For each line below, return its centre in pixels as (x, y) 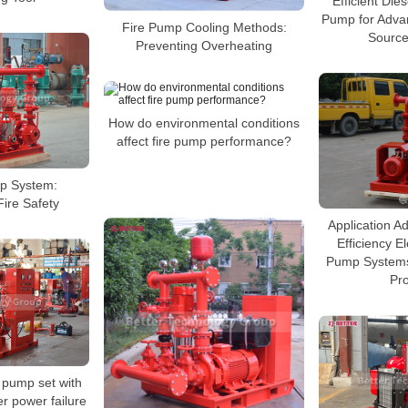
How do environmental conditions (204, 123)
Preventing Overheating (204, 46)
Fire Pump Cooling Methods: (204, 28)
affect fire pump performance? (204, 142)
